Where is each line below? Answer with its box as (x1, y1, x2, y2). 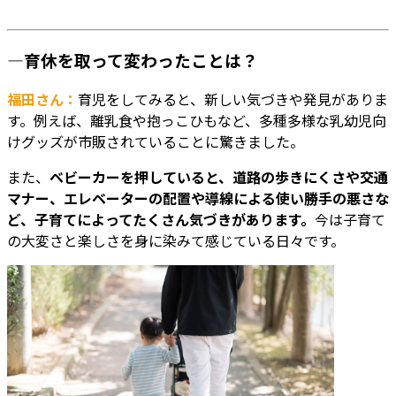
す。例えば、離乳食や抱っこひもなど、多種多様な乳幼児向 (7, 109, 386, 131)
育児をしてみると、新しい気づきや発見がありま (78, 88, 388, 110)
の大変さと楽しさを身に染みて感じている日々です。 (7, 229, 345, 251)
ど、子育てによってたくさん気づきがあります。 (7, 208, 315, 230)
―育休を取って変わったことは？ (7, 48, 258, 72)
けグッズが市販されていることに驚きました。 (7, 130, 304, 152)
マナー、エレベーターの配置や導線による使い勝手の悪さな (7, 187, 389, 209)
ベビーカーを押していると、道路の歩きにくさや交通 (49, 165, 388, 187)
